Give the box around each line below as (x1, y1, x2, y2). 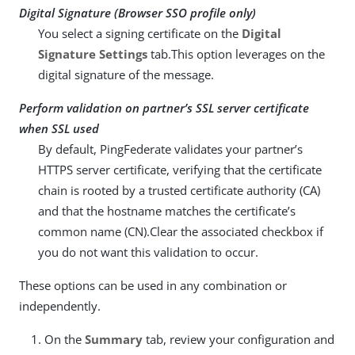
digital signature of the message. (38, 67, 214, 83)
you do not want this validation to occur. (38, 244, 258, 261)
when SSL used (19, 120, 99, 137)
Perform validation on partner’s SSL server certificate (19, 100, 309, 116)
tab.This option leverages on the (147, 46, 325, 63)
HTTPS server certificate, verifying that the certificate (38, 162, 322, 178)
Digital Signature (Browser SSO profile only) (19, 5, 256, 21)
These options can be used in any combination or (19, 277, 287, 294)
